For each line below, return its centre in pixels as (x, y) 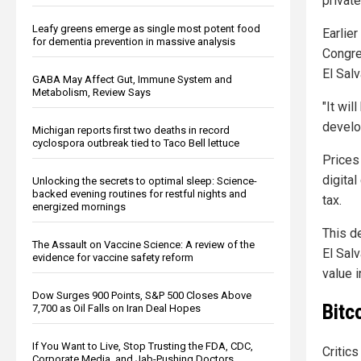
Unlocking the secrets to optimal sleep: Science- (145, 180)
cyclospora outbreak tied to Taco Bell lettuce (136, 143)
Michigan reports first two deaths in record (131, 130)
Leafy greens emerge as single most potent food (146, 28)
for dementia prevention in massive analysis (134, 41)
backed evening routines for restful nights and (139, 193)
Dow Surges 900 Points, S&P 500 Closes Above (142, 295)
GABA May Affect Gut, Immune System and (132, 79)
